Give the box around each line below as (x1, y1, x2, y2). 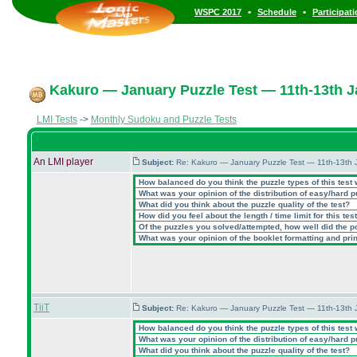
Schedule (257, 7, 296, 17)
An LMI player (33, 156, 93, 167)
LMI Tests (37, 114, 77, 125)
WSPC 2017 (194, 7, 241, 17)
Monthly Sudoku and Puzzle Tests (91, 114, 237, 125)
